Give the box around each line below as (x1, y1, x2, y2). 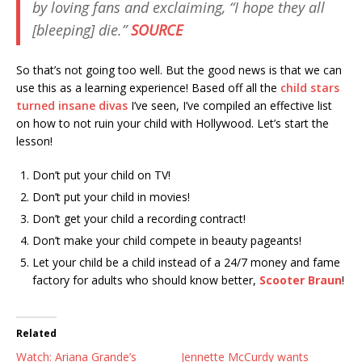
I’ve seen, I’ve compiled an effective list (128, 97, 332, 113)
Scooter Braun (259, 271, 342, 288)
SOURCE (131, 19, 183, 40)
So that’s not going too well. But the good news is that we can (16, 61, 342, 78)
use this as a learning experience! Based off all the (16, 79, 280, 95)
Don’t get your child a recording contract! (32, 210, 246, 226)
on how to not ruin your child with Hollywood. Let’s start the (16, 115, 329, 131)
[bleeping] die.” (32, 19, 131, 40)
